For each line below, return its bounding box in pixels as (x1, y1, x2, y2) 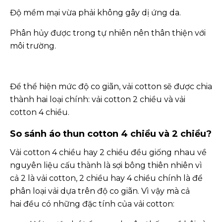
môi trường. (10, 41, 56, 51)
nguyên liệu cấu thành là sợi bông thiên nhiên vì (10, 161, 202, 170)
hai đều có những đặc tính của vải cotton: (10, 199, 174, 209)
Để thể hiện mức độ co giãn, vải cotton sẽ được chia (10, 82, 212, 91)
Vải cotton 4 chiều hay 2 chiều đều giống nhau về (10, 148, 207, 157)
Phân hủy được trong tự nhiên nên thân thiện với (10, 28, 206, 38)
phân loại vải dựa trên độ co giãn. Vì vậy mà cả (10, 186, 190, 196)
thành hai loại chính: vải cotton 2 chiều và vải (10, 95, 185, 104)
